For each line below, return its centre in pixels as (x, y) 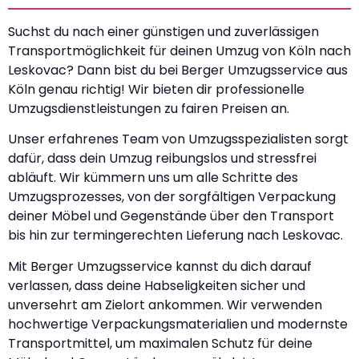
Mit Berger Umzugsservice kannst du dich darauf (160, 266)
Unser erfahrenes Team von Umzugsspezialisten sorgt (178, 139)
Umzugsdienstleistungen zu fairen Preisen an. (149, 108)
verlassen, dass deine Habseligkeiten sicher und (157, 285)
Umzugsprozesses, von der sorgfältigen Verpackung (172, 197)
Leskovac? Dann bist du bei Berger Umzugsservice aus (178, 70)
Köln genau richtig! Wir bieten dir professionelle (156, 89)
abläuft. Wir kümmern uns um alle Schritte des (153, 178)
